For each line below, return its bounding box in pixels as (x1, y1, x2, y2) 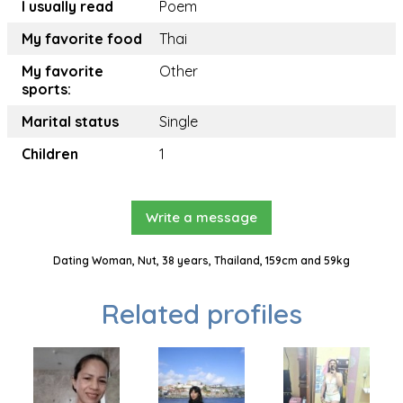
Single (159, 112, 198, 130)
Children (22, 145, 78, 163)
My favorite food (22, 30, 142, 48)
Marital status (22, 112, 119, 130)
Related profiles (101, 297, 302, 331)
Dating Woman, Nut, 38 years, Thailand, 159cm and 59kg (53, 254, 350, 267)
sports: (22, 80, 71, 98)
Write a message (146, 209, 257, 226)
